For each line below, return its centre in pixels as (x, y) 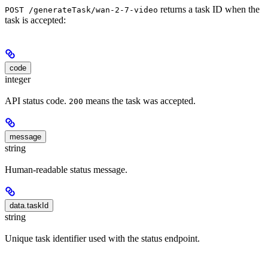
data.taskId (29, 206)
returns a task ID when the (209, 9)
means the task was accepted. (139, 100)
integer (18, 79)
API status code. (37, 100)
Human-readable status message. (66, 170)
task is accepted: (35, 20)
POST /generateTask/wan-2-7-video (81, 10)
